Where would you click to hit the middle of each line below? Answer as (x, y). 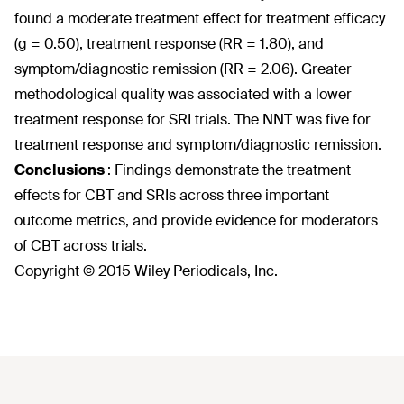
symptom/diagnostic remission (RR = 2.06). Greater (183, 69)
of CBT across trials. (81, 246)
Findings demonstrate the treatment (233, 170)
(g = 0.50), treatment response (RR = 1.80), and (169, 44)
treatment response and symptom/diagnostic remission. (198, 145)
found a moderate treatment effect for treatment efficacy (200, 18)
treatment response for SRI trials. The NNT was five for (193, 119)
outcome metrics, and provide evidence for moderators (196, 220)
